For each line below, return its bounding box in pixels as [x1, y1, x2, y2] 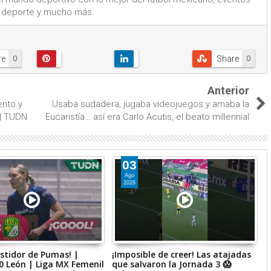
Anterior [207, 84, 249, 97]
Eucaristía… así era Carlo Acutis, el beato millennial [45, 111, 249, 122]
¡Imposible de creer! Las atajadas [112, 249, 252, 260]
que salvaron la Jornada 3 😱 [112, 258, 232, 270]
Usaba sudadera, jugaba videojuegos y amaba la [52, 99, 249, 109]
